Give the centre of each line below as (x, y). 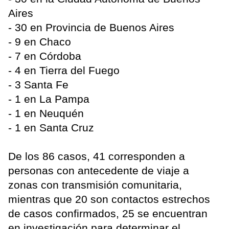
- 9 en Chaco (40, 41)
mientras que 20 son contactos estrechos (109, 199)
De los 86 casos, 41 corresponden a (97, 156)
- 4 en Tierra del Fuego (64, 70)
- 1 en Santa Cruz (51, 127)
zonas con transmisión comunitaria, (95, 185)
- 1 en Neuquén (46, 113)
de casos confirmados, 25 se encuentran (108, 213)
